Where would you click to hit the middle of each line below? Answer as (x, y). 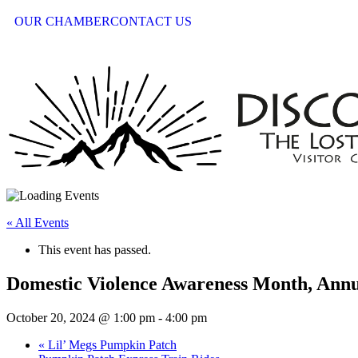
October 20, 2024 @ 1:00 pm (81, 317)
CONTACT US (151, 21)
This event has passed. (95, 250)
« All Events (38, 223)
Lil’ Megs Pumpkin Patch (111, 344)
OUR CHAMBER (62, 21)
